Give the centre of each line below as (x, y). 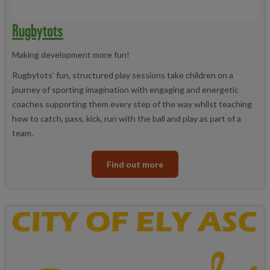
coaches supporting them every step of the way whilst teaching (132, 104)
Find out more (135, 164)
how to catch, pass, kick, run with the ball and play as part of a (127, 118)
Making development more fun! (73, 55)
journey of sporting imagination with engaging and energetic (125, 89)
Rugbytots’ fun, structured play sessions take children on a (123, 75)
